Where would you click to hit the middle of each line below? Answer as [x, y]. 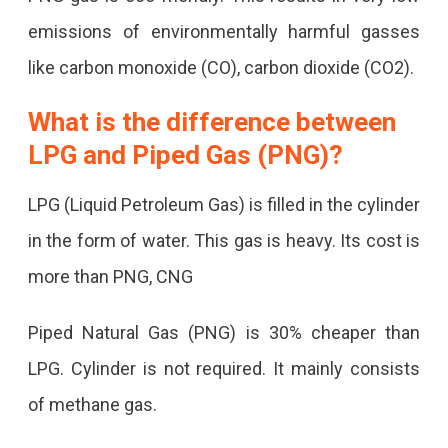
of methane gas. [94, 404]
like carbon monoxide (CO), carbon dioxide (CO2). [220, 67]
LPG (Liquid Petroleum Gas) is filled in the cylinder [224, 204]
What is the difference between [211, 121]
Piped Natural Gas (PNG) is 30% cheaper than [224, 332]
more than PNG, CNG [114, 276]
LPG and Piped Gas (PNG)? [185, 154]
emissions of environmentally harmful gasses [224, 31]
